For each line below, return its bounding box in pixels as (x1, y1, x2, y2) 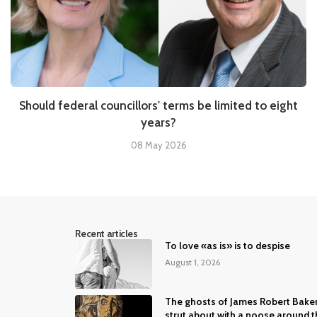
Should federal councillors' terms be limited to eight (19, 98, 298, 113)
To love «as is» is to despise (165, 238, 291, 252)
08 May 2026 (130, 139, 187, 151)
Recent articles (75, 226, 138, 240)
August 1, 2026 (165, 256, 221, 267)
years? (141, 115, 176, 129)
